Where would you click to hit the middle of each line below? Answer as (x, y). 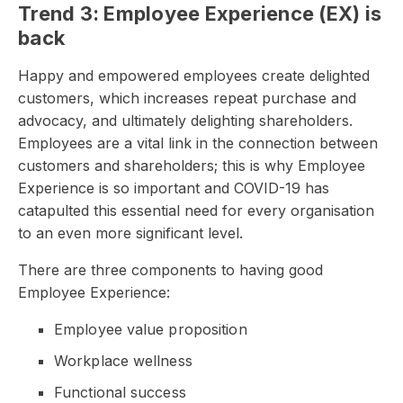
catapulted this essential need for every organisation (196, 210)
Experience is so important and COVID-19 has (174, 188)
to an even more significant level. (133, 233)
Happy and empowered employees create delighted (194, 75)
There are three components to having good (170, 269)
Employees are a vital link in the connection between (198, 143)
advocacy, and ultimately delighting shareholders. (185, 120)
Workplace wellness (125, 360)
